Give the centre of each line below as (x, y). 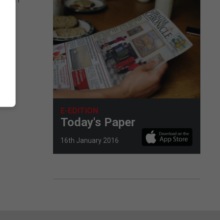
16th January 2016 (90, 140)
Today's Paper (98, 122)
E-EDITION (79, 110)
